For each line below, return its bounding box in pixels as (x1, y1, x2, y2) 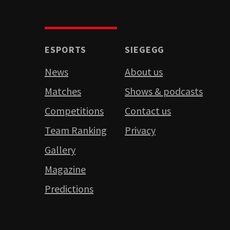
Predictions (45, 182, 93, 195)
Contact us (125, 104, 171, 117)
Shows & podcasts (125, 84, 203, 98)
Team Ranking (45, 123, 107, 137)
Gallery (45, 143, 75, 156)
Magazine (45, 162, 86, 176)
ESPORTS (45, 43, 87, 55)
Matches (45, 84, 81, 98)
